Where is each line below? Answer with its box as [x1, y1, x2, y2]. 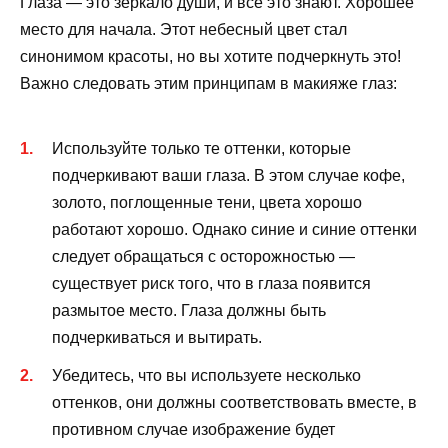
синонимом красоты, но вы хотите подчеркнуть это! [20, 47, 401, 65]
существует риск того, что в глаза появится [52, 274, 371, 292]
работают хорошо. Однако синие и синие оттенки [52, 220, 417, 238]
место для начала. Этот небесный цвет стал [20, 20, 347, 38]
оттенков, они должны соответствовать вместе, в [52, 394, 417, 412]
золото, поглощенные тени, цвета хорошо [52, 193, 362, 211]
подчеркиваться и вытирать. [52, 328, 262, 346]
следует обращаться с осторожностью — [52, 247, 355, 265]
